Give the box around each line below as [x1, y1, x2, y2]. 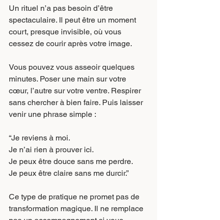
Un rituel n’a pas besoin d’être [9, 3, 115, 13]
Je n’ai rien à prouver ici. [9, 145, 94, 154]
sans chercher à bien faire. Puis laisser [9, 98, 145, 107]
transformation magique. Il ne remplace [9, 204, 145, 213]
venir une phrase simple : [9, 110, 96, 119]
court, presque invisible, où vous [9, 27, 123, 36]
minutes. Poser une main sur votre [9, 74, 128, 83]
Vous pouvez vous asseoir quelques [9, 62, 137, 72]
